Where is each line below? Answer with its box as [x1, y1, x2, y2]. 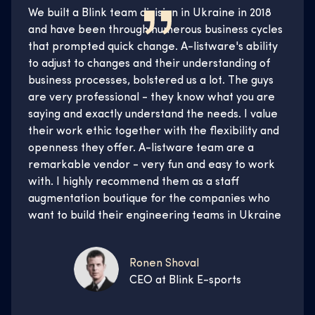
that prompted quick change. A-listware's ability [28, 41, 278, 53]
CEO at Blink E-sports [129, 275, 241, 287]
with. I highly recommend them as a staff [28, 176, 239, 188]
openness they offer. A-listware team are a [28, 143, 254, 155]
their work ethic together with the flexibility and [28, 126, 279, 138]
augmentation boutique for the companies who [28, 193, 270, 205]
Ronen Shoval [129, 258, 199, 270]
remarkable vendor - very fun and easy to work [28, 160, 275, 172]
